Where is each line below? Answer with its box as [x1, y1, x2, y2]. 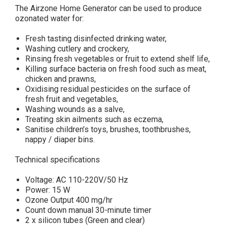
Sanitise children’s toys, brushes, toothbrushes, [25, 125, 191, 134]
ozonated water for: [15, 14, 84, 23]
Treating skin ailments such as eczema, [25, 115, 163, 124]
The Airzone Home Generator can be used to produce [15, 4, 202, 13]
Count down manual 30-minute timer [25, 205, 151, 215]
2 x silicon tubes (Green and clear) [25, 215, 145, 225]
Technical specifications [15, 155, 100, 164]
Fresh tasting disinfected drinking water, [25, 34, 166, 43]
